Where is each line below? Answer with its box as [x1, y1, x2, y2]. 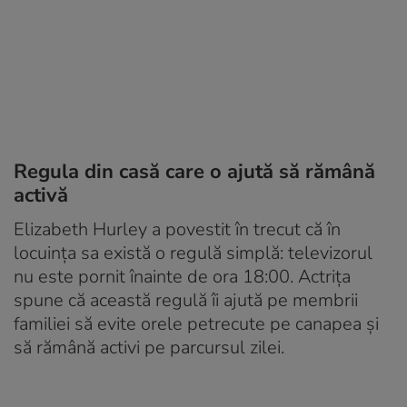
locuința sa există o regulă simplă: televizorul [14, 241, 372, 266]
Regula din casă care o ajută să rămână [14, 158, 375, 186]
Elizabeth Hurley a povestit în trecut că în [14, 217, 341, 243]
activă [14, 182, 68, 210]
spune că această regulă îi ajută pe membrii [14, 288, 358, 313]
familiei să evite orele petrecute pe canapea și [14, 312, 379, 337]
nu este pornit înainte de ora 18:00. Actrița [14, 264, 351, 290]
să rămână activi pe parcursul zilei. [14, 335, 284, 361]
